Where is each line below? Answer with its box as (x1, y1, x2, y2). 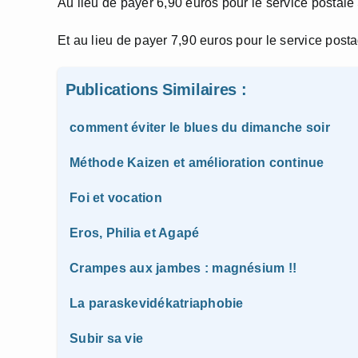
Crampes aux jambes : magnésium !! (70, 261, 297, 275)
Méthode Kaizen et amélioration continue (70, 156, 324, 169)
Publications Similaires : (66, 81, 247, 98)
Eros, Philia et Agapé (70, 226, 200, 240)
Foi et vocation (70, 191, 162, 205)
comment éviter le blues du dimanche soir (70, 121, 330, 134)
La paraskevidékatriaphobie (70, 296, 244, 310)
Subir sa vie (70, 332, 144, 345)
